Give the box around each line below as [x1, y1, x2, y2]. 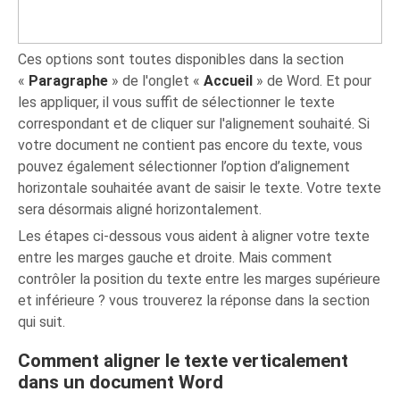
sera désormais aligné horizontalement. [18, 201, 262, 219]
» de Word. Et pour [253, 72, 372, 90]
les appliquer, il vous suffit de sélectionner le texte [18, 94, 336, 112]
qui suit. [18, 313, 66, 331]
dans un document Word [18, 371, 224, 394]
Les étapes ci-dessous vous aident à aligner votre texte [18, 228, 371, 246]
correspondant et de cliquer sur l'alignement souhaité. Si [18, 115, 371, 133]
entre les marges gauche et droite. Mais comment [18, 249, 333, 267]
